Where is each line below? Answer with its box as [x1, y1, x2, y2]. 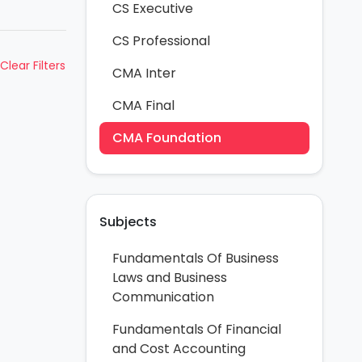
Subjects [99, 213, 157, 231]
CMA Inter [112, 64, 176, 82]
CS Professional [112, 32, 210, 50]
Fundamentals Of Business [112, 249, 279, 267]
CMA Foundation [112, 128, 221, 147]
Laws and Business [112, 268, 227, 287]
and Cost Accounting [112, 339, 246, 358]
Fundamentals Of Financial [112, 320, 281, 339]
